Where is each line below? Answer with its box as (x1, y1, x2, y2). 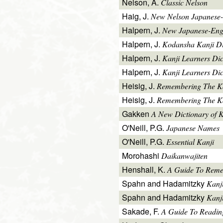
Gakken (122, 108, 151, 120)
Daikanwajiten (161, 150, 208, 161)
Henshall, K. (122, 164, 167, 176)
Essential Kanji (166, 136, 214, 147)
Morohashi (122, 150, 161, 162)
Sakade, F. (122, 206, 161, 218)
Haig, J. (122, 10, 151, 22)
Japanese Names (166, 122, 220, 133)
